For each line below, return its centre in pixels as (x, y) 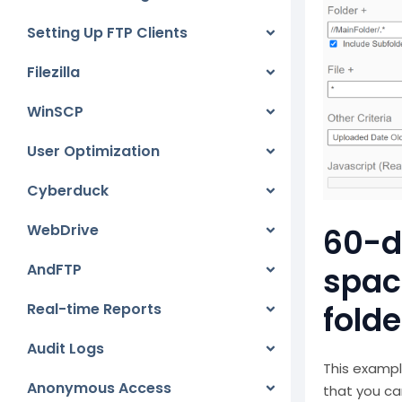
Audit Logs (66, 349)
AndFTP (54, 270)
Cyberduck (68, 191)
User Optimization (93, 151)
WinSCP (55, 112)
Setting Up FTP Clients (107, 33)
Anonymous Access (99, 388)
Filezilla (53, 72)
